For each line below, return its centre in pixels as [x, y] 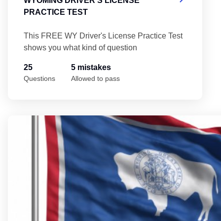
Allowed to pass [95, 78]
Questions [39, 78]
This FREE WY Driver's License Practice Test [103, 36]
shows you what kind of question [80, 47]
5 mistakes [91, 67]
